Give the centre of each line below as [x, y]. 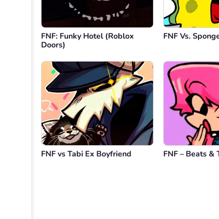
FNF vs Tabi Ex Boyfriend [86, 154]
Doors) [53, 45]
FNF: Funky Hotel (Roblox [88, 36]
